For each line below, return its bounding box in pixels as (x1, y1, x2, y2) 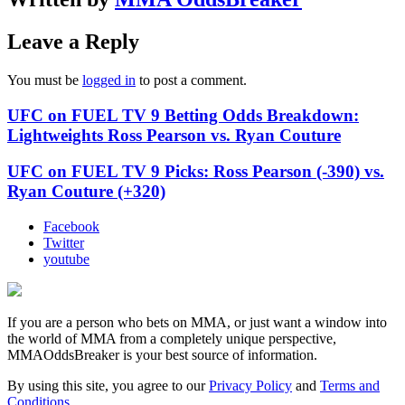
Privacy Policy (209, 378, 292, 394)
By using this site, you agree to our (7, 378, 209, 394)
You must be (7, 71, 82, 88)
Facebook (43, 219, 99, 235)
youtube (43, 251, 89, 268)
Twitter (43, 235, 84, 251)
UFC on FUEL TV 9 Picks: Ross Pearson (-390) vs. (7, 162, 384, 182)
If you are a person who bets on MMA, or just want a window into (7, 315, 387, 331)
